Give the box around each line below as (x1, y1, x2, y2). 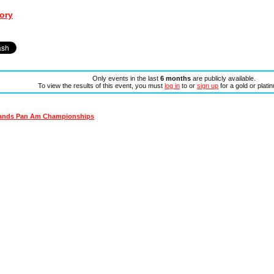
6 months (160, 74, 191, 82)
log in (165, 81, 180, 89)
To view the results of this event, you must (38, 81, 165, 89)
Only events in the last (92, 74, 160, 82)
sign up (197, 81, 218, 89)
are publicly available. (190, 74, 256, 82)
